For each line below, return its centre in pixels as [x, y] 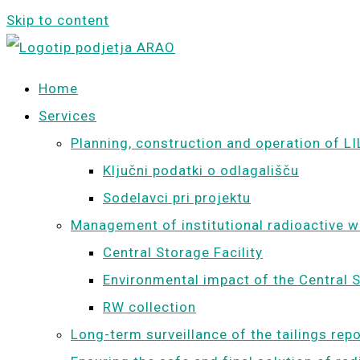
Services [67, 116]
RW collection [149, 307]
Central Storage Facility [183, 252]
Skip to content [58, 20]
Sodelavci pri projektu [177, 198]
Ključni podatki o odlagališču [201, 170]
